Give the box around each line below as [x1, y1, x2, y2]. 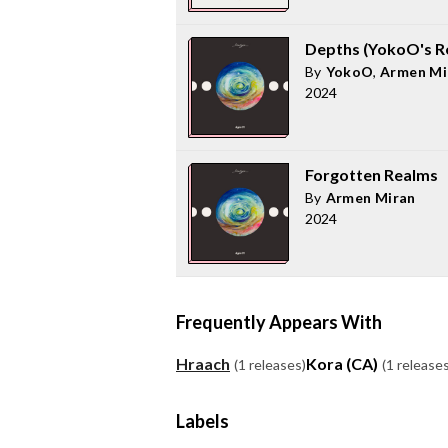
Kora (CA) [306, 354, 378, 373]
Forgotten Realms [305, 165, 438, 184]
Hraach [176, 354, 230, 373]
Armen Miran [325, 189, 416, 206]
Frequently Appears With [176, 311, 382, 333]
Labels [176, 410, 229, 432]
